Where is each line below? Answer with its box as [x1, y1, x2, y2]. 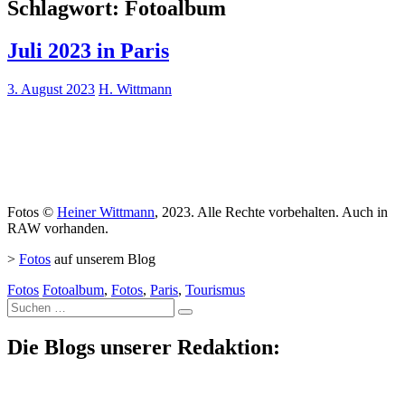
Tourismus [185, 281, 245, 297]
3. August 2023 [7, 80, 95, 97]
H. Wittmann [99, 80, 172, 97]
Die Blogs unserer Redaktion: [7, 334, 280, 359]
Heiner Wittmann [57, 203, 155, 220]
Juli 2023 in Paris [7, 38, 169, 62]
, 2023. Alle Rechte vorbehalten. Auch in [155, 203, 388, 220]
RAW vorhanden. [7, 220, 108, 236]
